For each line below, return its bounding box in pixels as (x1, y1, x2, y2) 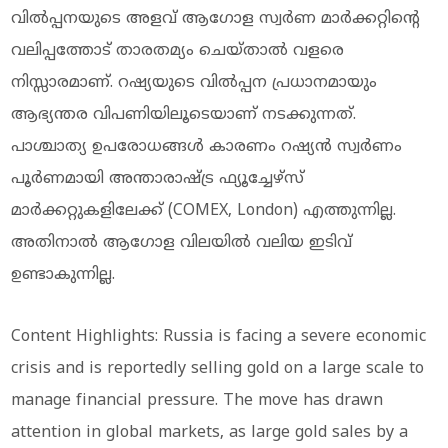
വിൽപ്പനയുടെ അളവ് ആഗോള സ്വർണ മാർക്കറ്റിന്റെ (11, 8, 421, 29)
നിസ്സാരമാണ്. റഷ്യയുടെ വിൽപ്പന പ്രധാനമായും (11, 72, 378, 93)
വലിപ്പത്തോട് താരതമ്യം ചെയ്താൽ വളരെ (11, 40, 345, 61)
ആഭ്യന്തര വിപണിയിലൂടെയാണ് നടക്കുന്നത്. (11, 104, 357, 125)
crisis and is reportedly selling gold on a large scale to (11, 358, 425, 379)
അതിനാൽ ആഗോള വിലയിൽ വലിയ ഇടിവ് (11, 232, 353, 253)
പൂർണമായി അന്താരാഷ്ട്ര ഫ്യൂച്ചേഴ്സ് (11, 168, 305, 189)
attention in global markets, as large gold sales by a (11, 422, 409, 443)
